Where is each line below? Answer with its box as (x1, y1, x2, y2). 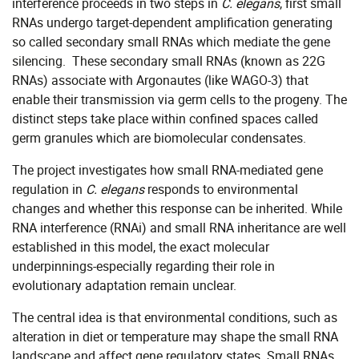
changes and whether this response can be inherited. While (12, 200, 342, 218)
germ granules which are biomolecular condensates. (12, 129, 306, 147)
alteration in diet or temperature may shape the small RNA (12, 328, 338, 346)
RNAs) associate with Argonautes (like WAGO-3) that (12, 71, 309, 90)
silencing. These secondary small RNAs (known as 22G (12, 52, 325, 71)
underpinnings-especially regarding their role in (12, 257, 275, 276)
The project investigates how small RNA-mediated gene (12, 161, 323, 179)
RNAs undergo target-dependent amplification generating (12, 14, 333, 32)
